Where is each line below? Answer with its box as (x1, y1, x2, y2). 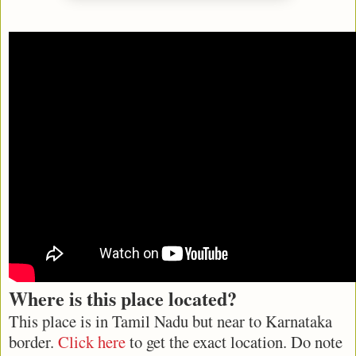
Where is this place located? (9, 284, 237, 312)
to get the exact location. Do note (126, 330, 342, 353)
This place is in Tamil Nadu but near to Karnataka (9, 309, 332, 332)
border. (9, 330, 58, 353)
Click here (58, 330, 126, 353)
